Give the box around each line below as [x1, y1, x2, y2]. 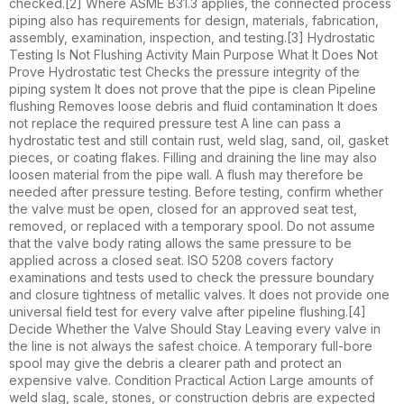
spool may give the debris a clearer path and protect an [9, 354, 342, 371]
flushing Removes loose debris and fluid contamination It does [9, 97, 378, 114]
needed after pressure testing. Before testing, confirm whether [9, 183, 383, 199]
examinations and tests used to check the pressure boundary [9, 269, 374, 285]
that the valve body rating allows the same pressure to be [9, 234, 352, 251]
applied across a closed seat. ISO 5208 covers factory [9, 252, 334, 268]
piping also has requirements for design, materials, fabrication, [9, 12, 379, 28]
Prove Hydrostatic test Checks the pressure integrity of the [9, 63, 360, 79]
